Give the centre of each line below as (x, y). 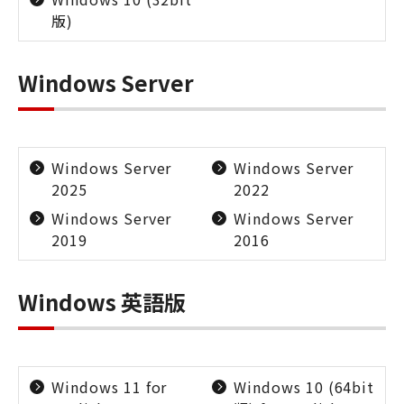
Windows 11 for (110, 387)
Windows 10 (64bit (304, 387)
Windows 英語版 (102, 302)
